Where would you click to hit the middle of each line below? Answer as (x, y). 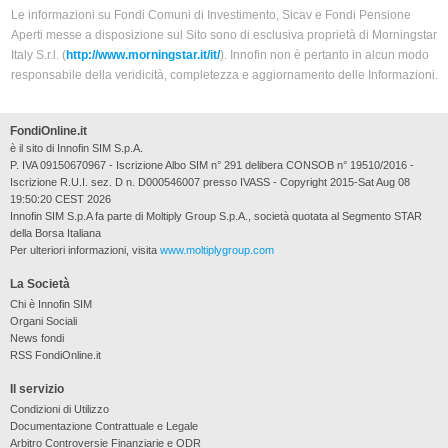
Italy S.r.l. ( (38, 55)
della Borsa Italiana (55, 232)
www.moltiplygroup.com (216, 249)
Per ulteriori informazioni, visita (84, 249)
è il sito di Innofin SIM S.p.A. (76, 147)
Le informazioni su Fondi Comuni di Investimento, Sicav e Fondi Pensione (210, 15)
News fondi (36, 337)
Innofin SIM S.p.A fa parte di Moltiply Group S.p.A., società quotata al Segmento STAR (215, 215)
